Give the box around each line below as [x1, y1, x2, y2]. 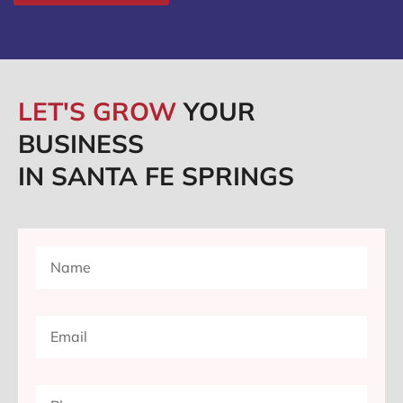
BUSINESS [18, 128, 144, 160]
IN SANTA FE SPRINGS [18, 160, 294, 193]
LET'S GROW [18, 95, 184, 128]
